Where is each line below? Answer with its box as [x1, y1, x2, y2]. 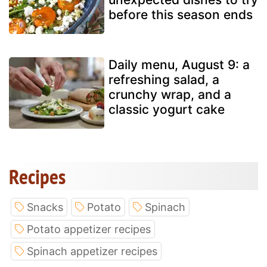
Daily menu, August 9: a [108, 57, 250, 73]
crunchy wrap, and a [108, 87, 231, 103]
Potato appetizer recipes [27, 223, 151, 236]
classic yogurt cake [108, 102, 225, 117]
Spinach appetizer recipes [27, 245, 157, 258]
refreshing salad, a [108, 72, 219, 88]
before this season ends [108, 7, 253, 23]
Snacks [27, 201, 63, 214]
